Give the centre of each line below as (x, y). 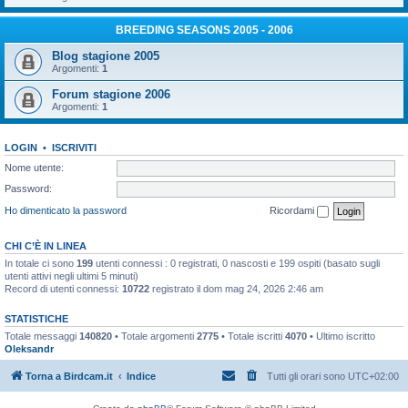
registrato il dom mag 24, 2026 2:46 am (236, 288)
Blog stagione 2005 (106, 56)
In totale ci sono (41, 263)
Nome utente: (34, 167)
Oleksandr (29, 348)
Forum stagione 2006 (111, 94)
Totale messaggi (42, 336)
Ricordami (293, 210)
